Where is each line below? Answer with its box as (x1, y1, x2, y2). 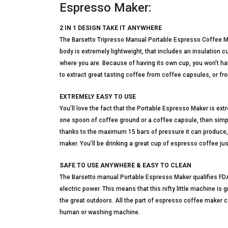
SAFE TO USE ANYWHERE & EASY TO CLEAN (60, 162, 191, 169)
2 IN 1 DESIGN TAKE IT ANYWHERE (60, 24, 162, 32)
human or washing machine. (60, 209, 140, 216)
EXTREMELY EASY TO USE (60, 93, 136, 100)
